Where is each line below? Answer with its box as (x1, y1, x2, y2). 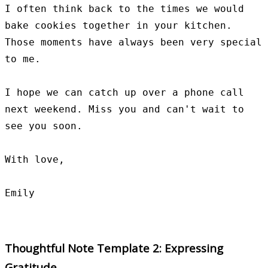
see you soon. (5, 120, 83, 132)
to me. (5, 53, 41, 65)
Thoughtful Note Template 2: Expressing (5, 240, 223, 256)
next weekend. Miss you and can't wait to (5, 103, 244, 115)
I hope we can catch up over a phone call (5, 86, 244, 98)
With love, (5, 153, 65, 165)
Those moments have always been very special (5, 36, 262, 48)
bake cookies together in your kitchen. (5, 19, 232, 31)
